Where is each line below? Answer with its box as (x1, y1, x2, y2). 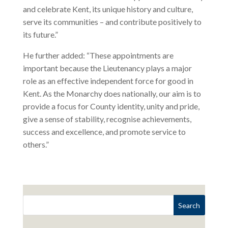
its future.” (22, 30, 58, 40)
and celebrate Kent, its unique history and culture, (22, 4, 193, 14)
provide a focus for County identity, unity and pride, (22, 101, 199, 111)
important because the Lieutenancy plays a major (22, 63, 192, 73)
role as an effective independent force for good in (22, 76, 193, 86)
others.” (22, 139, 49, 150)
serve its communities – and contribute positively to (22, 17, 202, 27)
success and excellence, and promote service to (22, 127, 186, 137)
